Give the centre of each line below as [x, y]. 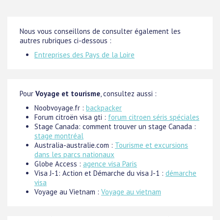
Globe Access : [59, 164]
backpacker [104, 108]
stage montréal [59, 136]
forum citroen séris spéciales [154, 117]
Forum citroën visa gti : [71, 117]
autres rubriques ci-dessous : [66, 41]
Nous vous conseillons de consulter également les [100, 31]
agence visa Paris [110, 164]
